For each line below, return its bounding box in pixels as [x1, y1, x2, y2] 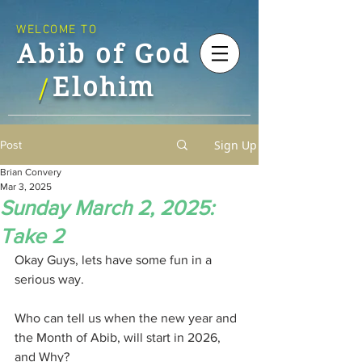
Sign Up [214, 137, 257, 153]
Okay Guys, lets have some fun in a [15, 253, 215, 267]
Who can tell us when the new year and [15, 311, 240, 325]
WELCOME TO [16, 23, 97, 37]
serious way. [15, 272, 84, 286]
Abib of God [17, 38, 192, 69]
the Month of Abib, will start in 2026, [15, 330, 224, 344]
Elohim [53, 71, 156, 103]
